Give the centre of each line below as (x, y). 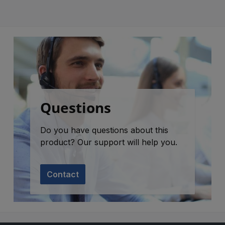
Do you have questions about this (104, 130)
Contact (63, 174)
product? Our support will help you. (109, 142)
